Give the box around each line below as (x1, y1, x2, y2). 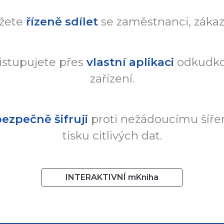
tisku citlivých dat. (62, 128, 162, 142)
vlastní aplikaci (86, 54, 174, 69)
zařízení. (89, 71, 134, 85)
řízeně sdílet (25, 14, 98, 28)
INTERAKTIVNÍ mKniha (65, 172, 158, 182)
